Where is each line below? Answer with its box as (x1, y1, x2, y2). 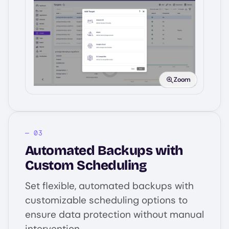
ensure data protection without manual (25, 208, 204, 221)
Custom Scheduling (25, 157, 147, 173)
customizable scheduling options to (25, 194, 188, 207)
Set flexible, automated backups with (25, 179, 194, 192)
